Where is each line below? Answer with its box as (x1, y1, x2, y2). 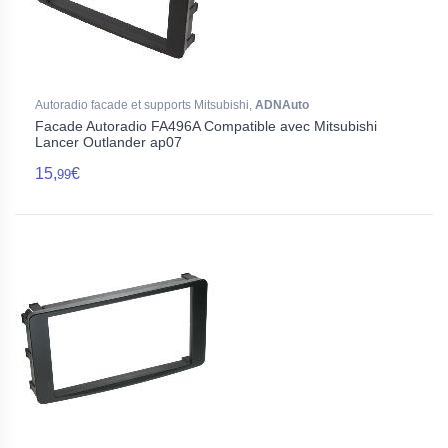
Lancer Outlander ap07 (35, 134, 182, 150)
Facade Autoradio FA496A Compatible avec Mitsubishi (35, 118, 377, 134)
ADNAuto (255, 98, 309, 112)
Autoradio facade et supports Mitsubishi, (35, 98, 255, 112)
